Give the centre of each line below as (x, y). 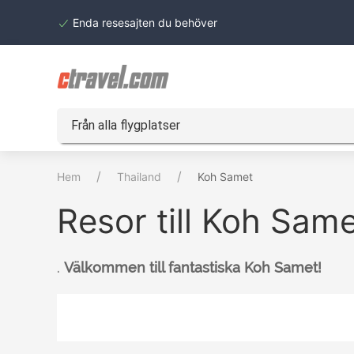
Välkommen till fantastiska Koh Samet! (193, 267)
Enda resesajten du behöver (143, 23)
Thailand (139, 177)
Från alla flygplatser (126, 125)
